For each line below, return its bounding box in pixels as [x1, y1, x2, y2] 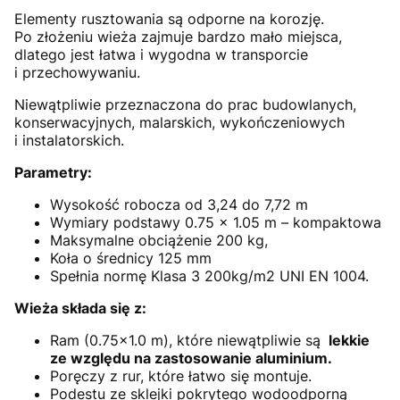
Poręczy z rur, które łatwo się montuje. [50, 367, 312, 385]
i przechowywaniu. [14, 63, 140, 81]
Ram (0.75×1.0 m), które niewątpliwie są [50, 331, 325, 349]
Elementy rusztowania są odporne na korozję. [14, 10, 324, 28]
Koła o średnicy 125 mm [50, 249, 212, 267]
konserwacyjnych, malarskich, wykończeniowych [14, 113, 345, 131]
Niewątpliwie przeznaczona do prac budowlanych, [14, 96, 356, 113]
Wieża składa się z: [14, 299, 146, 317]
